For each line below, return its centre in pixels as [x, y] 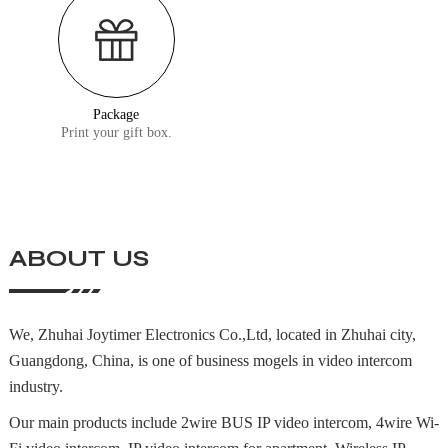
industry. [35, 387]
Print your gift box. [116, 132]
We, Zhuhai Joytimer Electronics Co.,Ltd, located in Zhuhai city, [212, 335]
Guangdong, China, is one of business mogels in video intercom [210, 361]
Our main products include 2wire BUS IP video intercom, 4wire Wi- [223, 423]
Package [116, 114]
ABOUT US [78, 259]
